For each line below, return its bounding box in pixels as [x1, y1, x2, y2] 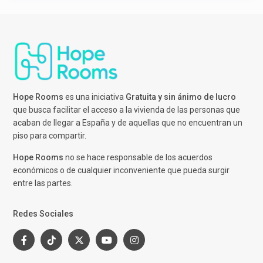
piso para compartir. [13, 130, 87, 140]
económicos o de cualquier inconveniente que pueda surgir [13, 165, 230, 175]
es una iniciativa [63, 92, 126, 102]
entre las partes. [13, 178, 73, 188]
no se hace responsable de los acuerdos [63, 152, 213, 162]
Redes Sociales [13, 208, 74, 218]
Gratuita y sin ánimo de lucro [126, 92, 237, 102]
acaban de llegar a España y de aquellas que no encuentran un [13, 117, 243, 127]
